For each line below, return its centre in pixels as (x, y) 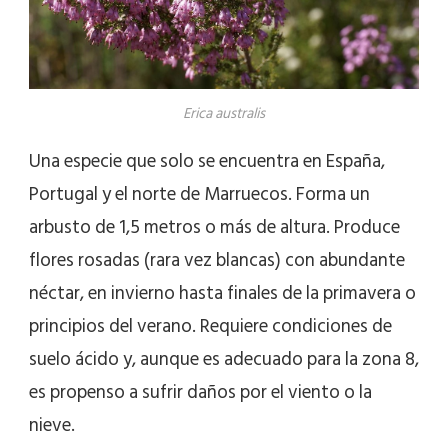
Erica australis (224, 114)
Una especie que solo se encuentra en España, (207, 162)
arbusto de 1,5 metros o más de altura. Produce (214, 228)
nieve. (52, 426)
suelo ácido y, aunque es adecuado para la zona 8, (224, 360)
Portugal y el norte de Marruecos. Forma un (199, 195)
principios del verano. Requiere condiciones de (210, 327)
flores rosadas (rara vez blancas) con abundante (217, 261)
